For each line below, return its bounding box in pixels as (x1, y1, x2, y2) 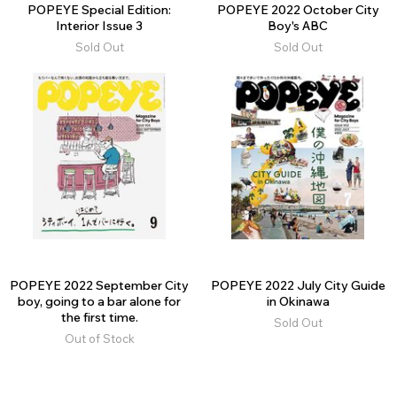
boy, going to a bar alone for (18, 292, 181, 309)
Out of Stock (64, 331, 135, 346)
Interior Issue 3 (56, 17, 143, 34)
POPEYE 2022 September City (10, 276, 189, 293)
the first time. (60, 308, 138, 325)
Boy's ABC (268, 17, 328, 34)
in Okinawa (266, 292, 330, 309)
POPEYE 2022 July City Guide (210, 276, 385, 293)
